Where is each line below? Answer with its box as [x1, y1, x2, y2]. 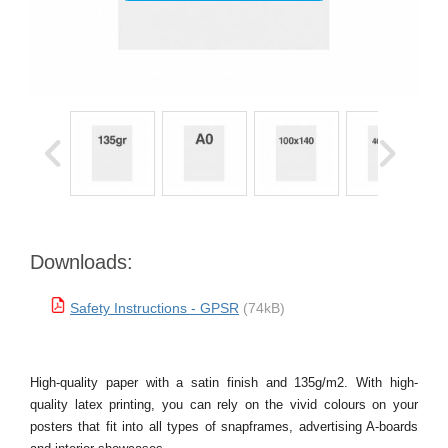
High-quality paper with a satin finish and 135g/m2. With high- [30, 375, 418, 390]
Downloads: [30, 251, 133, 273]
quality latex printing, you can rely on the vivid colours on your [30, 397, 418, 412]
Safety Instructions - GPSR [70, 300, 239, 316]
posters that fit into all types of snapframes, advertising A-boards [30, 419, 418, 434]
